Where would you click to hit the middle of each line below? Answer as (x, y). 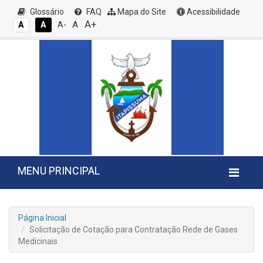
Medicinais (38, 241)
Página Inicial (42, 218)
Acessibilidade (213, 12)
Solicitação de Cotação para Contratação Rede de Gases (134, 230)
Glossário (46, 12)
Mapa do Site (141, 12)
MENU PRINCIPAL (59, 171)
